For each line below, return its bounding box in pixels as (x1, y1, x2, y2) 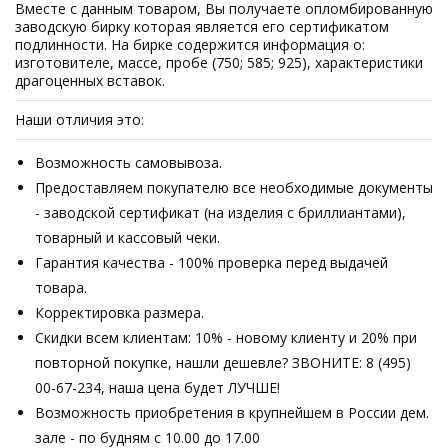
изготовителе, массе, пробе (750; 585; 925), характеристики (15, 53, 423, 72)
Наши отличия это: (15, 110, 144, 129)
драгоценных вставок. (15, 71, 165, 90)
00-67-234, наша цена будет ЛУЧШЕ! (35, 378, 280, 397)
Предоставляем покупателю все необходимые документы (35, 178, 433, 197)
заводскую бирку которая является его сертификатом (15, 17, 389, 36)
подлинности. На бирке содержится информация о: (15, 35, 365, 54)
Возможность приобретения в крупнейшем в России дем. (35, 403, 429, 422)
